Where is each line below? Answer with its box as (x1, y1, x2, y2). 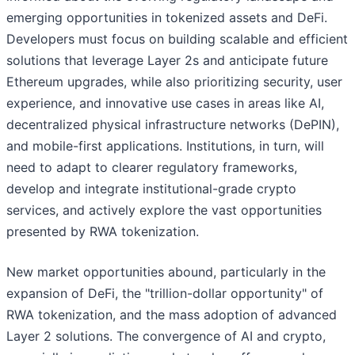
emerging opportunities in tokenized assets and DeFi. (6, 10, 327, 26)
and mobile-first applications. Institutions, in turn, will (6, 138, 324, 155)
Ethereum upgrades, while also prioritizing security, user (6, 74, 342, 90)
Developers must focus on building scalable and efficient (6, 31, 348, 48)
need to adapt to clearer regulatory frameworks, (6, 159, 297, 176)
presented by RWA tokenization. (6, 223, 199, 240)
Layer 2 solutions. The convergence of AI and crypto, (6, 328, 326, 345)
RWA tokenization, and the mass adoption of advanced (6, 307, 337, 323)
